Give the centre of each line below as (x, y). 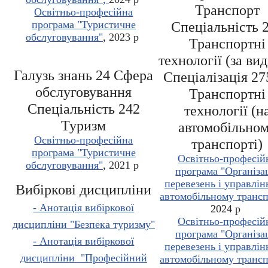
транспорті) (227, 144)
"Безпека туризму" (111, 225)
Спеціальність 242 (83, 109)
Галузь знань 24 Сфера (84, 76)
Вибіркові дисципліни (84, 190)
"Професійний (112, 258)
